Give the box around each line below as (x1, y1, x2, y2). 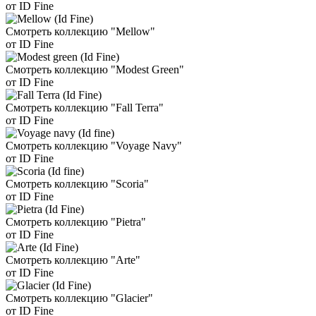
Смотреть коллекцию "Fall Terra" (6, 102, 164, 114)
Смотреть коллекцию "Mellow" (6, 25, 155, 38)
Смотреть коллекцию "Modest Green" (6, 63, 184, 76)
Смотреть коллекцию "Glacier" (6, 292, 153, 305)
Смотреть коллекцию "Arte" (6, 254, 140, 267)
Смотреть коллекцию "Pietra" (6, 216, 146, 229)
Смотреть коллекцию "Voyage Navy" (6, 140, 182, 152)
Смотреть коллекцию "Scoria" (6, 178, 149, 190)
